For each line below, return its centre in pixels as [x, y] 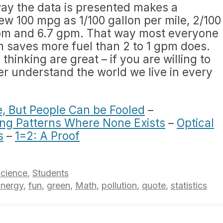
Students [51, 173]
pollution [119, 185]
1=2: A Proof [47, 136]
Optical [195, 123]
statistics [189, 185]
